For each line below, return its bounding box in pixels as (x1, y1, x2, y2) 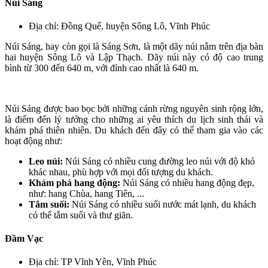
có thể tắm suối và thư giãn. (29, 209, 133, 220)
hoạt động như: (5, 135, 62, 146)
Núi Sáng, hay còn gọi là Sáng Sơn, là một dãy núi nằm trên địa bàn (5, 41, 263, 51)
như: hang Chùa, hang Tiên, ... (29, 188, 144, 199)
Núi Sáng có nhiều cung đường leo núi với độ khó (63, 156, 255, 166)
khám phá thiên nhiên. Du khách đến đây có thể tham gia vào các (5, 124, 263, 135)
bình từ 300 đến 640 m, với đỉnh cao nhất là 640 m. (5, 62, 199, 73)
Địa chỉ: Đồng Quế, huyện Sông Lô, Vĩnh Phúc (29, 20, 210, 31)
